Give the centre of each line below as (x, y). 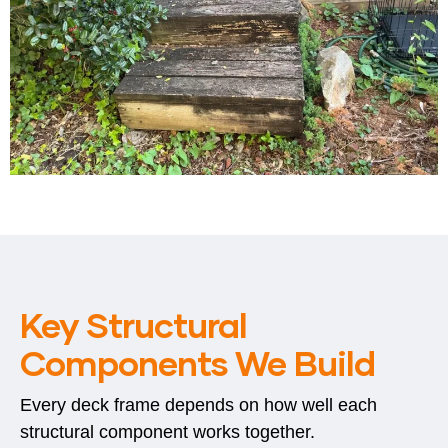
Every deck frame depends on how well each (198, 404)
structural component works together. (167, 431)
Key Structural (133, 323)
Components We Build (197, 361)
